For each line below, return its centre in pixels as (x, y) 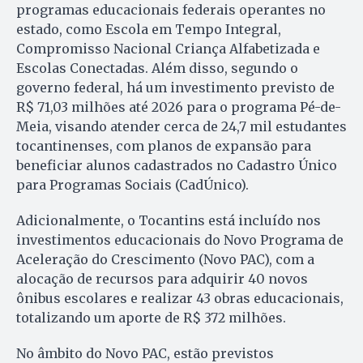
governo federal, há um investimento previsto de (175, 87)
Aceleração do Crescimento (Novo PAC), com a (165, 259)
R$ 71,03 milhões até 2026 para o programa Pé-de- (179, 107)
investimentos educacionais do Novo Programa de (180, 239)
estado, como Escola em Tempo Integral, (149, 29)
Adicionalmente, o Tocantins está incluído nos (169, 220)
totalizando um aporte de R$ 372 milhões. (151, 317)
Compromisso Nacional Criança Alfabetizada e (168, 48)
